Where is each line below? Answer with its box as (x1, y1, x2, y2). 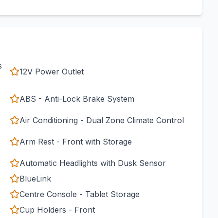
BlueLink (19, 174, 51, 183)
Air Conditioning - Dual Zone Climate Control (19, 115, 184, 125)
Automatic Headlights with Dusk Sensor (19, 158, 166, 168)
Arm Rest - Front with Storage (19, 137, 132, 146)
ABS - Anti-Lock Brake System (19, 94, 134, 104)
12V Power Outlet (19, 67, 84, 76)
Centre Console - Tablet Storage (19, 189, 140, 199)
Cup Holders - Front (19, 205, 95, 215)
